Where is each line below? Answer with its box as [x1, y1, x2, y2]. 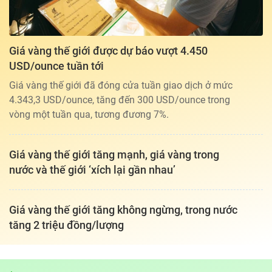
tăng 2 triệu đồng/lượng [9, 218, 124, 231]
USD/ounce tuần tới [9, 59, 104, 72]
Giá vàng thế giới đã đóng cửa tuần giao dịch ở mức [9, 79, 233, 91]
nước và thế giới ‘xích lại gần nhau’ [9, 163, 175, 176]
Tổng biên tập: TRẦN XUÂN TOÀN [10, 240, 135, 250]
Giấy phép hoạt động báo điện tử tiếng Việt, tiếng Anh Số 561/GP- [10, 253, 254, 263]
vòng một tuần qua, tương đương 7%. [9, 108, 169, 120]
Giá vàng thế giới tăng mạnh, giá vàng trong [9, 148, 219, 161]
